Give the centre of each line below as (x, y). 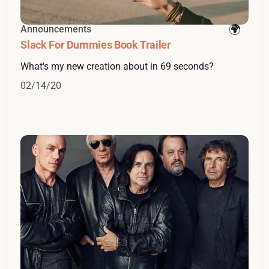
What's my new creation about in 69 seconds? (117, 67)
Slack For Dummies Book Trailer (96, 45)
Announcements (56, 29)
